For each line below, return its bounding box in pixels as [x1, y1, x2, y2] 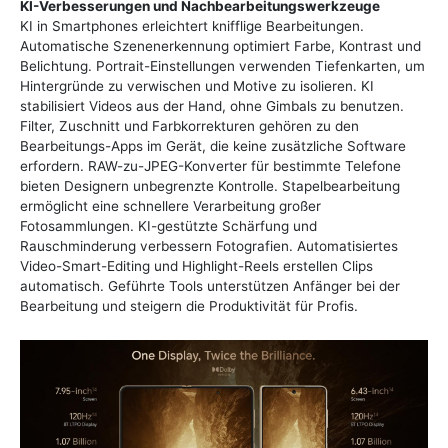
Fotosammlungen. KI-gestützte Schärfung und [20, 217, 317, 234]
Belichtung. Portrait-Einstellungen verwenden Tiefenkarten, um [20, 57, 425, 74]
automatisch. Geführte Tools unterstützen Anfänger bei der [20, 277, 400, 294]
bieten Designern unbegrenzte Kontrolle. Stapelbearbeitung [20, 177, 400, 194]
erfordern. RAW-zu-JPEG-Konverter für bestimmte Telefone [20, 157, 401, 174]
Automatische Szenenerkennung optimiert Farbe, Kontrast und [20, 37, 421, 54]
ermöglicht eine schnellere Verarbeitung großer [20, 197, 321, 214]
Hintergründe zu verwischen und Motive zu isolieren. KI [20, 77, 374, 94]
